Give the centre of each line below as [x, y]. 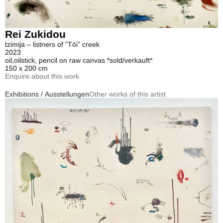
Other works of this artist [127, 94]
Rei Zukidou [35, 34]
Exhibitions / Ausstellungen [47, 94]
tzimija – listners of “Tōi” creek [52, 45]
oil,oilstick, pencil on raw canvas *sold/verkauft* [79, 60]
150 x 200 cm [26, 68]
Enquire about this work [42, 76]
